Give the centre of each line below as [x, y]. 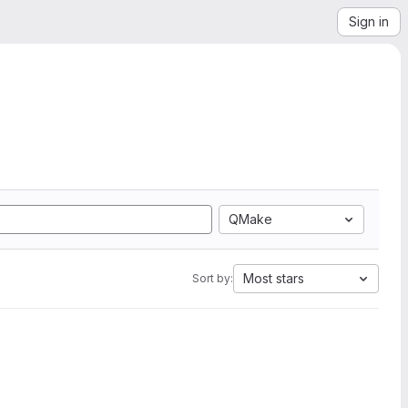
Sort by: [213, 278]
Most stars [274, 278]
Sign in [369, 21]
